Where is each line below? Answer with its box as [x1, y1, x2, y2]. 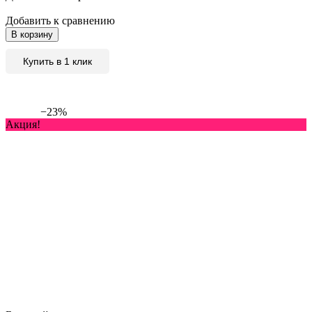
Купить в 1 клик [23, 56, 92, 68]
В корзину [11, 29, 53, 40]
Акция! [6, 118, 40, 131]
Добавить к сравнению [6, 15, 115, 27]
